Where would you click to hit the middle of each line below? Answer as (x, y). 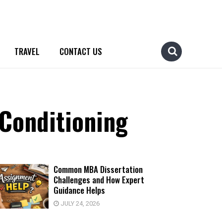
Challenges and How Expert (99, 180)
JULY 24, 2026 (79, 203)
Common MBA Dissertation (98, 169)
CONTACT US (81, 51)
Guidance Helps (79, 190)
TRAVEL (27, 51)
